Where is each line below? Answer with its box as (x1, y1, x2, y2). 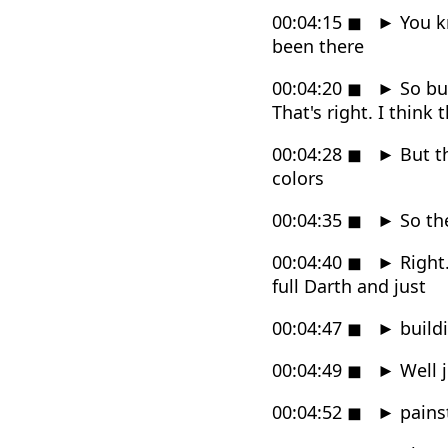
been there (272, 33, 364, 58)
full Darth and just (272, 273, 426, 298)
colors (272, 165, 324, 190)
